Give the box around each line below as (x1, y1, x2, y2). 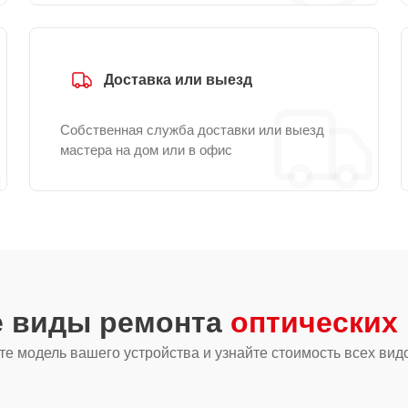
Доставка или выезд (104, 72, 252, 87)
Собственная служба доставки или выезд (60, 122, 324, 138)
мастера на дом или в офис (60, 142, 232, 158)
